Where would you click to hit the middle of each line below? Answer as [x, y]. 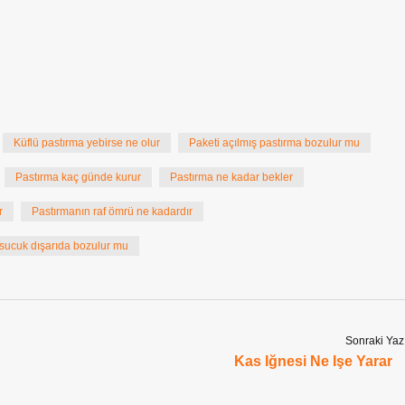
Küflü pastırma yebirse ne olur [87, 143]
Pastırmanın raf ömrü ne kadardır [112, 212]
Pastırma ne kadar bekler [231, 177]
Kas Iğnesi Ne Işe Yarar [314, 361]
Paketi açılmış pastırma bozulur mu [274, 143]
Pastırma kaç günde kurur [78, 177]
